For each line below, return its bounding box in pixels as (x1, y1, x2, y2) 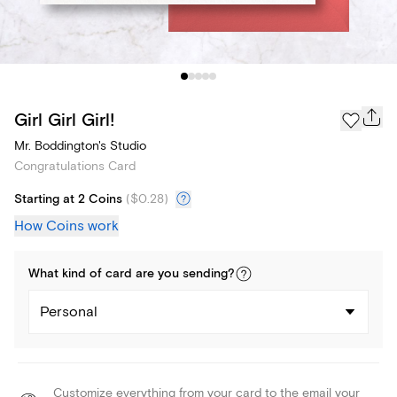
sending (183, 266, 228, 283)
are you (132, 266, 183, 283)
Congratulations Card (14, 159, 136, 175)
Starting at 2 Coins (14, 191, 122, 208)
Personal (40, 303, 97, 322)
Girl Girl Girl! (14, 108, 114, 131)
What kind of (28, 266, 105, 283)
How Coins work (14, 217, 119, 236)
